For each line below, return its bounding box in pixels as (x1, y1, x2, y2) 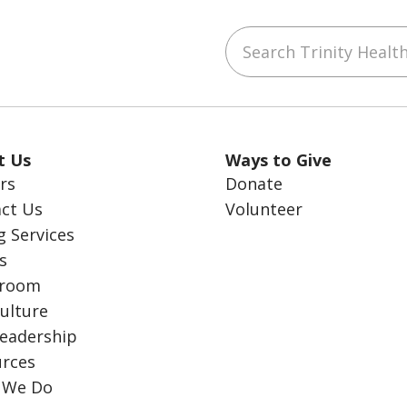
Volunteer (225, 197, 303, 220)
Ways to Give (225, 148, 332, 171)
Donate (225, 172, 283, 194)
